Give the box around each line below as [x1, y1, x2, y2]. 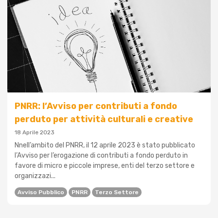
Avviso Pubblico [18, 189, 64, 196]
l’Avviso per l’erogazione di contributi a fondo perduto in [15, 151, 188, 160]
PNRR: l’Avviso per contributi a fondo [15, 101, 177, 112]
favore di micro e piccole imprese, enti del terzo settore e [15, 162, 195, 170]
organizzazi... [15, 172, 55, 181]
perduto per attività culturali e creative [15, 114, 193, 125]
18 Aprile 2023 [15, 129, 54, 136]
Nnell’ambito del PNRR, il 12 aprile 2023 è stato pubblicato [15, 141, 195, 150]
